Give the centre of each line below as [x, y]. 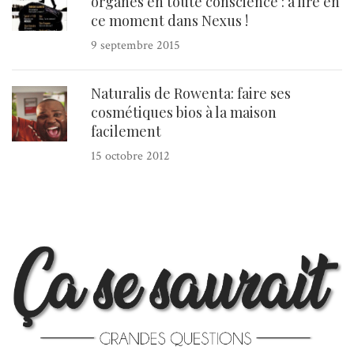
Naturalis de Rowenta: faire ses [191, 94]
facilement [126, 132]
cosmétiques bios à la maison [184, 113]
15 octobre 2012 [130, 156]
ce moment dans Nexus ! [169, 21]
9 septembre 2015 [136, 46]
